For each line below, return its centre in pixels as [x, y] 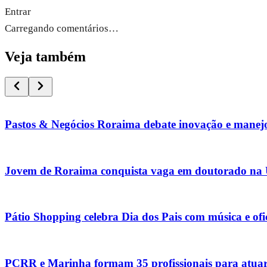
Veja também [45, 56]
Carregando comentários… [62, 28]
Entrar [18, 11]
